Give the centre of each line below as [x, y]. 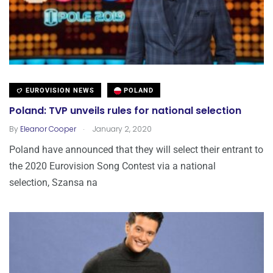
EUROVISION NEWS [59, 90]
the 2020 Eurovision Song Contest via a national [112, 166]
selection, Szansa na [53, 182]
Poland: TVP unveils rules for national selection [125, 111]
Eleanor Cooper [48, 129]
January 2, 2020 [121, 129]
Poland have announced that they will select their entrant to [136, 149]
